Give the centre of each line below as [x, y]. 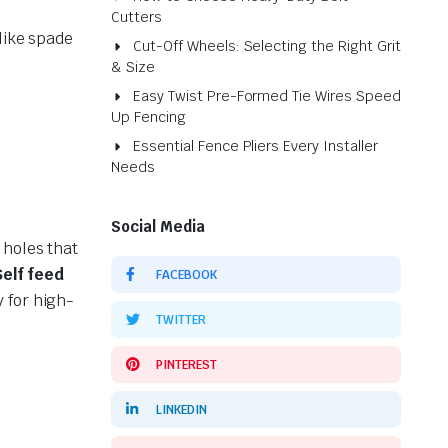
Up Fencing [148, 117]
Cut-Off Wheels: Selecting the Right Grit [267, 46]
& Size [133, 67]
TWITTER [181, 319]
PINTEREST [186, 364]
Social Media [158, 226]
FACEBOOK [186, 274]
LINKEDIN [181, 409]
